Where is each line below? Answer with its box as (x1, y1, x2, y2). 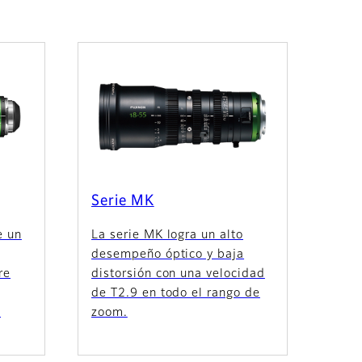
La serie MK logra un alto (91, 229, 244, 241)
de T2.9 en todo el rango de (91, 287, 260, 299)
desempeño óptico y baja (91, 248, 245, 260)
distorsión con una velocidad (91, 267, 265, 280)
